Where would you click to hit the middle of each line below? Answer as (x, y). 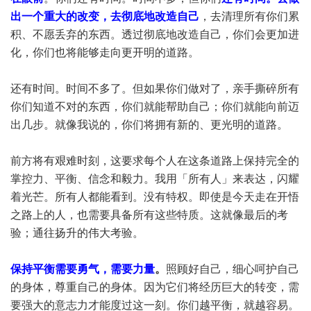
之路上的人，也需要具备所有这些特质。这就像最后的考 (149, 215)
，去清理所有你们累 (249, 16)
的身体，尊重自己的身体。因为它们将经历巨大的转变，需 (155, 287)
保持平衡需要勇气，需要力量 (83, 269)
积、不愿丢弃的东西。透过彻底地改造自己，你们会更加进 (155, 34)
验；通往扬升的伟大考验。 (77, 233)
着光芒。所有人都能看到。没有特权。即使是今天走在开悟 (155, 197)
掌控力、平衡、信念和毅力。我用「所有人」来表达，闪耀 (155, 179)
